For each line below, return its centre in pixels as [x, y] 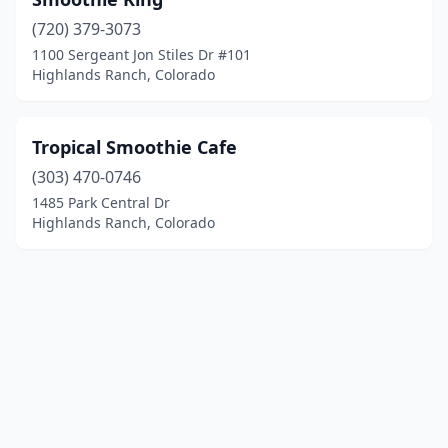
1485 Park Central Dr [101, 202]
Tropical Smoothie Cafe [134, 147]
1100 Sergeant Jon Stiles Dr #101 [141, 54]
